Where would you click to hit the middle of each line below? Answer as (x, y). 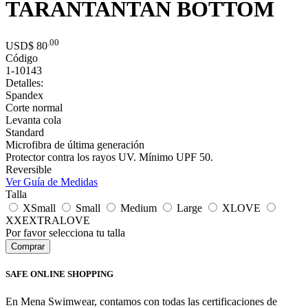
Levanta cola (33, 120)
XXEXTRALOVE (48, 221)
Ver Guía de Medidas (52, 182)
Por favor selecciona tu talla (65, 233)
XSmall (38, 208)
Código (22, 58)
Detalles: (24, 83)
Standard (25, 133)
